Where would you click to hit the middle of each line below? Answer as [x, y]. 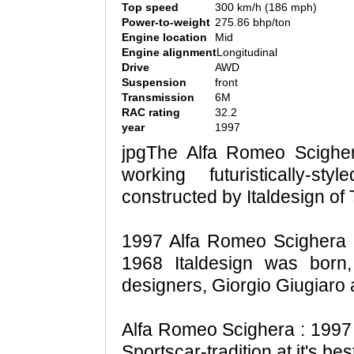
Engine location [164, 38]
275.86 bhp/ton [253, 23]
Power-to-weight [166, 23]
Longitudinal [247, 53]
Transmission [158, 98]
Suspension [154, 83]
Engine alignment [169, 53]
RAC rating [151, 113]
